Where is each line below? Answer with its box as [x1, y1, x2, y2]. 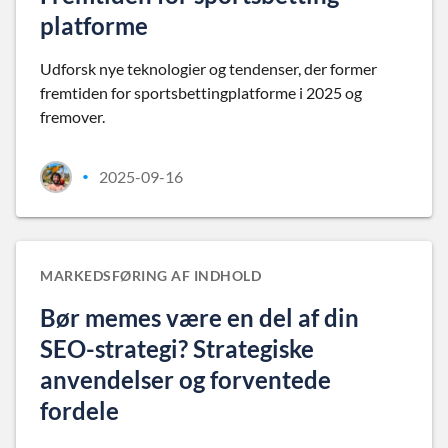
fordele [40, 396, 119, 425]
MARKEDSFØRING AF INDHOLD [40, 267, 261, 284]
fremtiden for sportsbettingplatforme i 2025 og [40, 83, 362, 102]
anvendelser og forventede [40, 365, 331, 394]
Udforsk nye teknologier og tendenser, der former [40, 59, 377, 78]
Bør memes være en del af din [40, 303, 359, 332]
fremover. [40, 107, 105, 126]
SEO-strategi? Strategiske [40, 334, 314, 363]
